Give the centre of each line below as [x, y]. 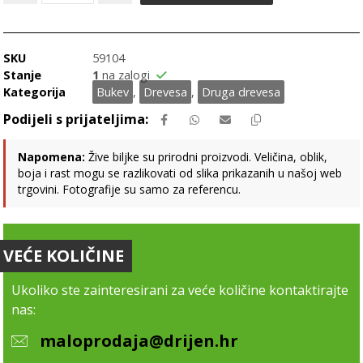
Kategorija [35, 92]
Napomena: [52, 157]
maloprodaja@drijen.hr [139, 341]
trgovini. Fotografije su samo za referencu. [130, 190]
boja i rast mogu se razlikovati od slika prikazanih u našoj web [180, 173]
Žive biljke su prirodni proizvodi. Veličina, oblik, [207, 157]
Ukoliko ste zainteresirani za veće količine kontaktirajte [180, 290]
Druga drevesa [241, 92]
